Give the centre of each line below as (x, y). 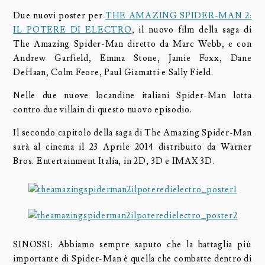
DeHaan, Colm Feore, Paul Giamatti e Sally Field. (113, 73)
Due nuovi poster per (59, 16)
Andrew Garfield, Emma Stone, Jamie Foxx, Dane (132, 59)
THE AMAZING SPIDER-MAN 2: (178, 16)
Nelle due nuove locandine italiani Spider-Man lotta (132, 95)
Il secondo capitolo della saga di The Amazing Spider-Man (132, 132)
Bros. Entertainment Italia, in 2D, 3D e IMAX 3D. (114, 161)
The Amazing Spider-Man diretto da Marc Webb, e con (132, 44)
